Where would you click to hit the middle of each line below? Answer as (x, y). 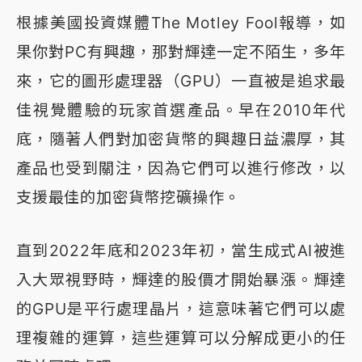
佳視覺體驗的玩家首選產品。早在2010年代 (181, 110)
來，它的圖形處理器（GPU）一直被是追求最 (181, 81)
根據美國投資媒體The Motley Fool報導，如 (181, 23)
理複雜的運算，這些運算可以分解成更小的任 (181, 338)
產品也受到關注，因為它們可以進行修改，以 (181, 168)
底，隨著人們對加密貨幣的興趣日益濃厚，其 (181, 139)
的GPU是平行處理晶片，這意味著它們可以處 (181, 309)
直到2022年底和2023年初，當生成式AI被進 (181, 251)
